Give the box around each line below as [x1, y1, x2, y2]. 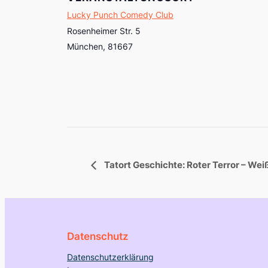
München [67, 41, 103, 51]
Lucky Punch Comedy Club [67, 9, 173, 20]
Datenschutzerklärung [67, 252, 154, 263]
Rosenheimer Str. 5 [67, 25, 141, 36]
